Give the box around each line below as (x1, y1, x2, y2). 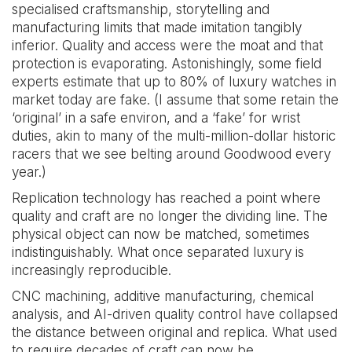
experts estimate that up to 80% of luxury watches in (12, 74, 336, 90)
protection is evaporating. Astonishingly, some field (12, 56, 321, 71)
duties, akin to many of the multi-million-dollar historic (12, 128, 335, 144)
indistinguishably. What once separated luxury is (12, 244, 304, 260)
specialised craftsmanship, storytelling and (12, 2, 269, 17)
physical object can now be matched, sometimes (12, 226, 310, 242)
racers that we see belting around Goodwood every (12, 146, 331, 162)
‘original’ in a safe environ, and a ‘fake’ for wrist (12, 110, 300, 126)
